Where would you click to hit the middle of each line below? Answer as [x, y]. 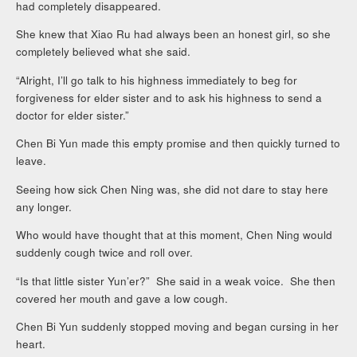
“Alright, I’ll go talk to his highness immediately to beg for [157, 80]
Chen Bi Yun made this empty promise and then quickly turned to [178, 143]
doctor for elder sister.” [73, 115]
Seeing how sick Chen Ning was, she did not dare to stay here [173, 189]
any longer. [44, 206]
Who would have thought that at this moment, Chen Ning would [175, 235]
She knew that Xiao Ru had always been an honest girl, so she [174, 34]
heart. [31, 344]
